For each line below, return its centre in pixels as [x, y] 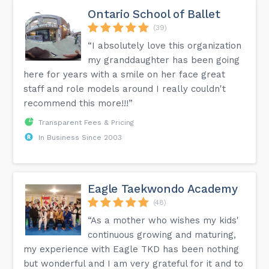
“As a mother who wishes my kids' [164, 220]
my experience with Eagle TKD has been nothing [131, 249]
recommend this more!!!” [78, 103]
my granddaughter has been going [164, 60]
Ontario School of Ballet [154, 14]
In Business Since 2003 [80, 137]
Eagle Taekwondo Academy [163, 189]
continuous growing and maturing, [162, 234]
